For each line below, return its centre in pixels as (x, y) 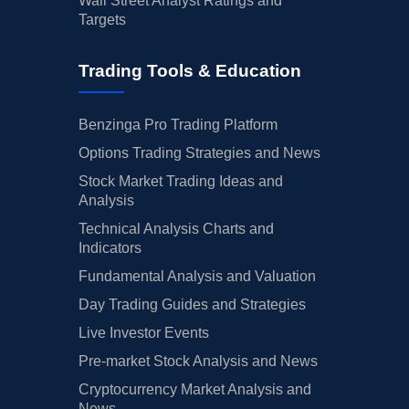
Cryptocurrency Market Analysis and (195, 389)
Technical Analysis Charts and (176, 228)
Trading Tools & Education (190, 70)
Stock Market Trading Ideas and (181, 181)
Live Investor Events (144, 332)
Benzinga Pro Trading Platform (178, 124)
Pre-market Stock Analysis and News (198, 361)
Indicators (110, 247)
